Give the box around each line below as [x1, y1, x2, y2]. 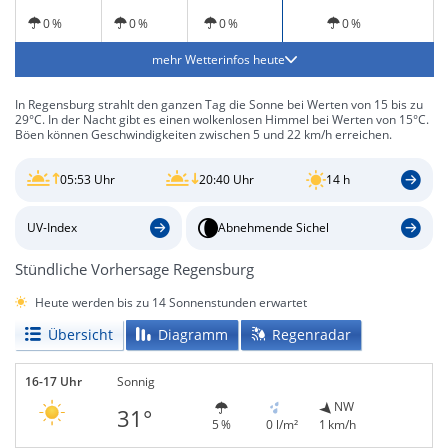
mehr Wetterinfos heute [152, 51, 285, 68]
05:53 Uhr [60, 171, 115, 189]
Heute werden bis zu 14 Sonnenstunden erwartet [35, 293, 307, 311]
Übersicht [48, 324, 113, 344]
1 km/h [319, 415, 357, 433]
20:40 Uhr [199, 171, 255, 189]
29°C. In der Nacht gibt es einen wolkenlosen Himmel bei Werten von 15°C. [15, 111, 429, 128]
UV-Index [27, 219, 77, 237]
